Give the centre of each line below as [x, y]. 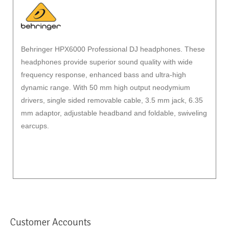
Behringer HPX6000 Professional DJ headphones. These [113, 49]
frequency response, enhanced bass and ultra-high [104, 75]
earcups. [35, 126]
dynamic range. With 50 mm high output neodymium [106, 87]
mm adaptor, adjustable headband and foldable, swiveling [114, 113]
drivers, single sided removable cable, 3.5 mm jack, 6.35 [112, 100]
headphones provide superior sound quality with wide [107, 62]
